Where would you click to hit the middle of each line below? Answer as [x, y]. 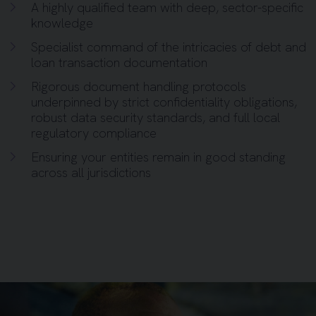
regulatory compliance [94, 133]
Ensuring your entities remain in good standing [158, 157]
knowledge [62, 23]
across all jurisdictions [91, 173]
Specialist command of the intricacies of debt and [169, 47]
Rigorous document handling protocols [139, 87]
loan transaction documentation [119, 63]
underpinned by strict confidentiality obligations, [164, 102]
